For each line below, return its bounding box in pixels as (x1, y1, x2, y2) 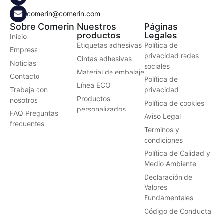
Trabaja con (10, 85, 48, 94)
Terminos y (144, 125, 179, 134)
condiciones (144, 135, 183, 144)
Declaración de (144, 172, 192, 181)
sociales (144, 61, 170, 70)
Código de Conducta (144, 206, 211, 215)
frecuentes (10, 119, 44, 128)
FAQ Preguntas (10, 109, 58, 117)
